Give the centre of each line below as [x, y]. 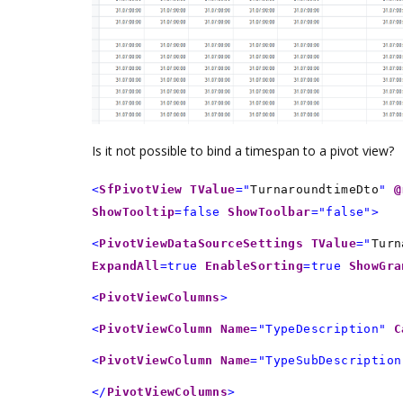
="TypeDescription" [318, 328]
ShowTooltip [134, 211]
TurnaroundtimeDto [315, 189]
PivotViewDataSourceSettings [201, 243]
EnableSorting [255, 265]
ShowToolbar [269, 211]
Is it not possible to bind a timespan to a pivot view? [243, 150]
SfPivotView [141, 189]
